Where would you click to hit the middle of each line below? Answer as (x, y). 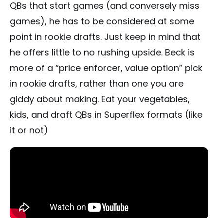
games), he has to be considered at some (102, 21)
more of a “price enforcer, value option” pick (106, 68)
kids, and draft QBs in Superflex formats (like (106, 114)
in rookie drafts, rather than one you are (97, 83)
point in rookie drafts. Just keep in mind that (105, 36)
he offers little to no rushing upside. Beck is (102, 52)
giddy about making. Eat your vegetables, (100, 99)
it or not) (29, 130)
